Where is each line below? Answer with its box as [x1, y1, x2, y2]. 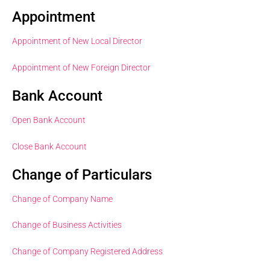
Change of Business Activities [12, 220, 122, 230]
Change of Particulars [12, 166, 152, 183]
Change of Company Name [12, 193, 113, 204]
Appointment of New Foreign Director [12, 62, 151, 72]
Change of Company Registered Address [12, 246, 163, 256]
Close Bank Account [12, 141, 87, 151]
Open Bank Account [12, 115, 86, 125]
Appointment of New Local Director [12, 36, 142, 46]
